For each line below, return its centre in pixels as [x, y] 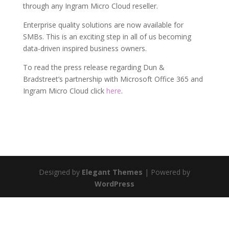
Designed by [60, 172]
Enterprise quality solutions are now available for [103, 25]
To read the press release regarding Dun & [94, 67]
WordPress [114, 184]
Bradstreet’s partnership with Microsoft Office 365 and [113, 79]
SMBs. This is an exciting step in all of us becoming [107, 37]
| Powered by [166, 172]
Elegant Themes [112, 172]
